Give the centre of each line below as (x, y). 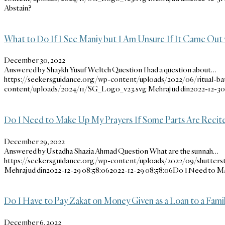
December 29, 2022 (34, 141)
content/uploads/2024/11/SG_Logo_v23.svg (75, 89)
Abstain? (18, 8)
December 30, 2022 (35, 60)
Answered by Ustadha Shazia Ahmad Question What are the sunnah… (111, 151)
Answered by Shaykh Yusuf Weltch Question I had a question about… (110, 70)
